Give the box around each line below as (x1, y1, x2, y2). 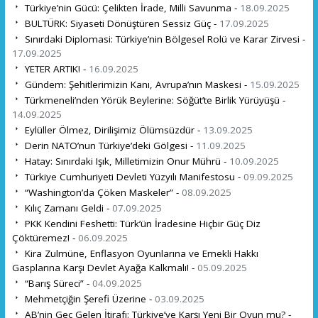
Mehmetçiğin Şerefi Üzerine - (21, 292, 155, 305)
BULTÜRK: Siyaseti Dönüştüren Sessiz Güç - (21, 16, 219, 30)
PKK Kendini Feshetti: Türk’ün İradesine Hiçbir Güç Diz (21, 216, 261, 230)
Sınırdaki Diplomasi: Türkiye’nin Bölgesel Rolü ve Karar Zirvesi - (21, 32, 305, 45)
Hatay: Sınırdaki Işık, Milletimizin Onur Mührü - (21, 154, 229, 168)
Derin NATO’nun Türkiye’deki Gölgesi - (21, 138, 196, 152)
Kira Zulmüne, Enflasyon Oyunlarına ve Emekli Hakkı (21, 246, 258, 260)
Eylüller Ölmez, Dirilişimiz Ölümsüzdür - (21, 123, 203, 136)
